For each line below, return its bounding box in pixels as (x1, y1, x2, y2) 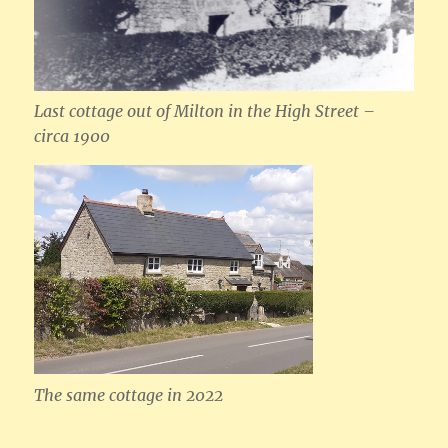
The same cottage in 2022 (34, 385, 224, 406)
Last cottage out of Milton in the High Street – (34, 101, 376, 122)
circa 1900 (34, 126, 111, 147)
